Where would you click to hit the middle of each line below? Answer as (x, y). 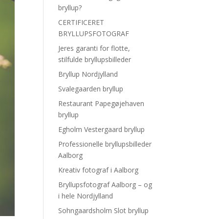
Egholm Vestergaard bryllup (102, 129)
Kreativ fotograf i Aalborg (99, 170)
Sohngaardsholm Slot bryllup (104, 210)
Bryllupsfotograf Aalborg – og (105, 185)
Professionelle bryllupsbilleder (105, 144)
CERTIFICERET (81, 22)
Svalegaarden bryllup (91, 89)
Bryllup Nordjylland (88, 74)
